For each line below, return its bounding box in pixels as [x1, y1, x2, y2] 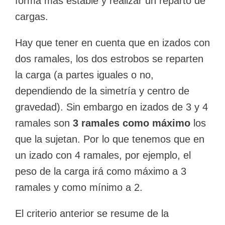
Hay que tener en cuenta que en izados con [15, 37, 210, 49]
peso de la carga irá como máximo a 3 [15, 166, 186, 177]
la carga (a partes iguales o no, [15, 69, 154, 81]
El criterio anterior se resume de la [15, 208, 169, 219]
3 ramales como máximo [73, 118, 190, 129]
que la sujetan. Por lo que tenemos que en [15, 134, 204, 145]
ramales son [15, 118, 73, 129]
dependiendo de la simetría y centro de [15, 85, 189, 97]
